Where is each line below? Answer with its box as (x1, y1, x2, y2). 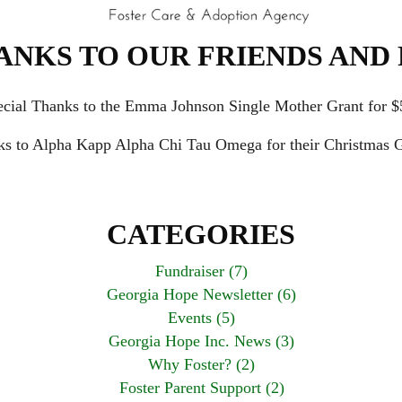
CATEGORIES (107, 218, 295, 251)
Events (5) (168, 309, 235, 328)
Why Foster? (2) (148, 355, 255, 374)
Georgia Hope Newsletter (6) (107, 285, 296, 304)
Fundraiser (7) (155, 262, 248, 281)
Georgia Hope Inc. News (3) (109, 332, 294, 351)
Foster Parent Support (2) (118, 379, 284, 398)
